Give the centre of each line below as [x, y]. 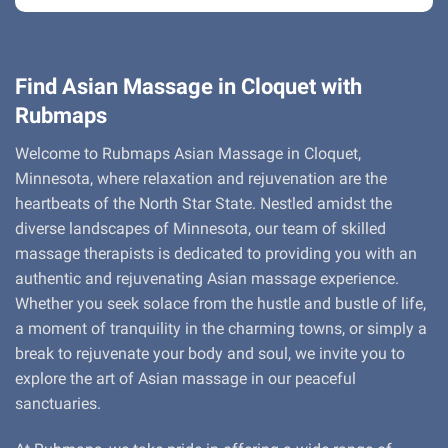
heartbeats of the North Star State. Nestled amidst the [203, 204]
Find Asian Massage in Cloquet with [188, 86]
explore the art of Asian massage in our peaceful [185, 379]
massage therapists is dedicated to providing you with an [216, 254]
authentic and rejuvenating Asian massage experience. [207, 279]
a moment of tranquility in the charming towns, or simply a [221, 329]
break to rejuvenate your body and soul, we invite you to [210, 354]
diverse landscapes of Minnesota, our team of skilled [200, 229]
